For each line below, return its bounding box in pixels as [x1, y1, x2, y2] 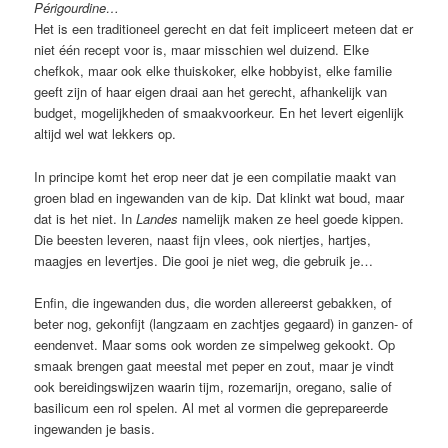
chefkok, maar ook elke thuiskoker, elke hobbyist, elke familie [34, 61, 393, 81]
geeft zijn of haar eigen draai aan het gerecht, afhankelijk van [34, 82, 388, 102]
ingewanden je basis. [34, 418, 156, 438]
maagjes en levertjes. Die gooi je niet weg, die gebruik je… [34, 250, 374, 270]
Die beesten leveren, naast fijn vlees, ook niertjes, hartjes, [34, 229, 372, 249]
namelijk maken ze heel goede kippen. [178, 208, 405, 228]
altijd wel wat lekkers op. [34, 124, 177, 144]
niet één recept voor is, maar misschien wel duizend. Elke [34, 40, 370, 60]
